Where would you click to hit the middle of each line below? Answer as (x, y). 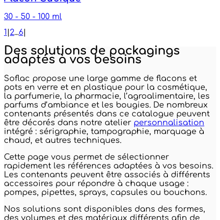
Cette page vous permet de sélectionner (86, 157)
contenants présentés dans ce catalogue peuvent (107, 114)
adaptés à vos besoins (73, 60)
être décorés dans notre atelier (69, 123)
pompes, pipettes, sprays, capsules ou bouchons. (105, 192)
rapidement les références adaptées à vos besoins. (109, 166)
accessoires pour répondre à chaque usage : (96, 183)
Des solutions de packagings (92, 51)
